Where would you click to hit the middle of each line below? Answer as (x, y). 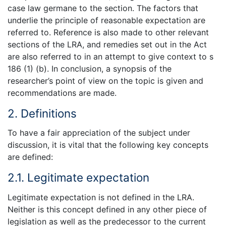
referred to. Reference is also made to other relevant (108, 32)
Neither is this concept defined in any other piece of (107, 209)
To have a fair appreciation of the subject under (99, 133)
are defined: (30, 157)
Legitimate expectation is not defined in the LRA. (101, 197)
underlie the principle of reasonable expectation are (106, 20)
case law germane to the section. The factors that (103, 8)
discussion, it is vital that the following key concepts (108, 145)
